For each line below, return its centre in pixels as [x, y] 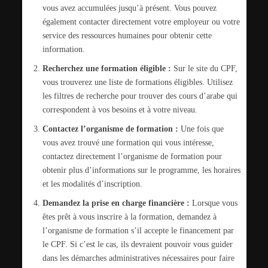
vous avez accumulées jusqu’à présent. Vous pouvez [129, 8]
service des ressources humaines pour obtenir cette [127, 36]
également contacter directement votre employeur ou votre [141, 22]
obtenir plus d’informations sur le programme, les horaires [141, 170]
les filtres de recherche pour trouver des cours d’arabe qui [140, 96]
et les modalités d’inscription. [92, 184]
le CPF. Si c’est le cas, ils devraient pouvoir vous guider [137, 244]
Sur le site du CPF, [204, 68]
